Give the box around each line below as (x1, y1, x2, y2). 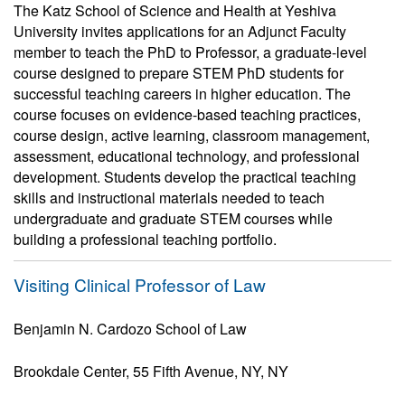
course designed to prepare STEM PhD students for (14, 62, 344, 83)
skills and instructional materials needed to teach (14, 187, 325, 208)
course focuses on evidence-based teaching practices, (14, 104, 361, 125)
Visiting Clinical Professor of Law (14, 272, 266, 297)
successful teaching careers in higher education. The (14, 83, 351, 104)
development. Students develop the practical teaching (14, 166, 356, 187)
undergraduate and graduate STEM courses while (14, 208, 333, 229)
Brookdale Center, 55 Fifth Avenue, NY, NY (14, 361, 288, 381)
